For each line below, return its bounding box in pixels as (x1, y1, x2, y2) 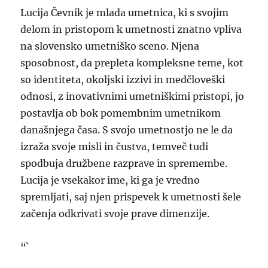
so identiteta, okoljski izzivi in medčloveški (20, 74, 226, 86)
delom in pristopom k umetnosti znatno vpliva (20, 23, 242, 35)
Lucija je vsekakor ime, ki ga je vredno (20, 174, 200, 186)
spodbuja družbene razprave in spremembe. (20, 157, 228, 169)
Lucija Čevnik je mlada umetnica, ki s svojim (20, 7, 229, 19)
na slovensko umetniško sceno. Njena (20, 40, 200, 52)
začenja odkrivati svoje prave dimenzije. (20, 208, 210, 220)
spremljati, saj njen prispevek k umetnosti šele (20, 191, 242, 203)
